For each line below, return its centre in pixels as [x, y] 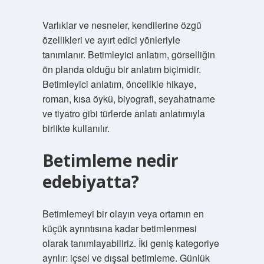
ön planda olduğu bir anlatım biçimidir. [121, 69]
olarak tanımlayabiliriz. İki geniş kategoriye [131, 243]
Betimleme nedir [110, 160]
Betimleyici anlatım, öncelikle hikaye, [119, 84]
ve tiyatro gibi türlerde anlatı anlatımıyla [123, 113]
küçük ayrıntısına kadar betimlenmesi [119, 228]
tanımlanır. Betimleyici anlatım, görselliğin [128, 55]
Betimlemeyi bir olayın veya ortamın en [123, 214]
